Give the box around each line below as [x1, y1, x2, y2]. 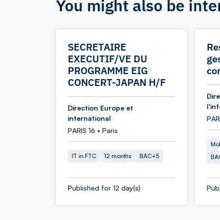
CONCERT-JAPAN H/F [68, 76, 166, 89]
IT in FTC [72, 152, 96, 160]
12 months [104, 152, 132, 160]
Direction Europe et [68, 104, 133, 112]
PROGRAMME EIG [68, 64, 148, 77]
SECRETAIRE [68, 40, 126, 54]
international [68, 114, 111, 122]
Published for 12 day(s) [68, 184, 140, 192]
